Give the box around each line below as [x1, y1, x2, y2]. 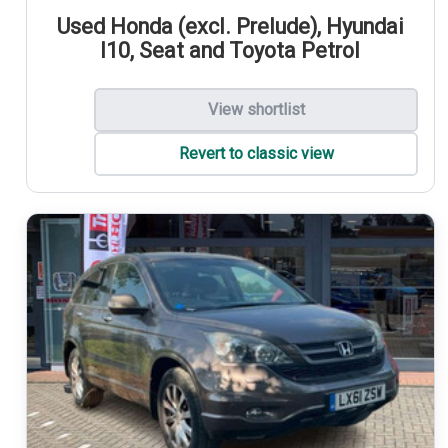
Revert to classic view [178, 144, 334, 164]
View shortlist [207, 100, 305, 120]
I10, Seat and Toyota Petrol [100, 37, 361, 63]
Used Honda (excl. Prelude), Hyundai [56, 13, 404, 39]
